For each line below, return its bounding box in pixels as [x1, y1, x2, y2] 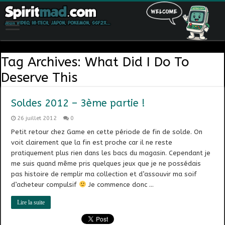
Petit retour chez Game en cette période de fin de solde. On [11, 128, 203, 136]
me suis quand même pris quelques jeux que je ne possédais [11, 160, 201, 168]
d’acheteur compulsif [11, 181, 79, 189]
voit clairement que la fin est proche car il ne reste [11, 139, 173, 147]
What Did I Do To [85, 54, 189, 70]
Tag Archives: [1, 54, 85, 70]
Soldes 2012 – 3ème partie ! [11, 97, 146, 109]
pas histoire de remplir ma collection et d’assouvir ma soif [11, 170, 197, 178]
